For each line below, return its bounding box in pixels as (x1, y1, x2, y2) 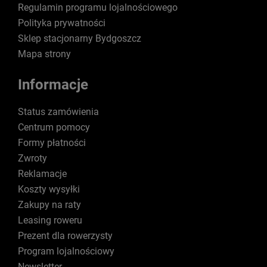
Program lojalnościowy (18, 246, 114, 257)
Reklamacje (18, 168, 67, 179)
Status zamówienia (18, 106, 99, 117)
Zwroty (18, 153, 47, 164)
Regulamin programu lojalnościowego (18, 2, 178, 13)
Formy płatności (18, 137, 86, 148)
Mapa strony (18, 48, 71, 60)
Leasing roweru (18, 215, 82, 226)
